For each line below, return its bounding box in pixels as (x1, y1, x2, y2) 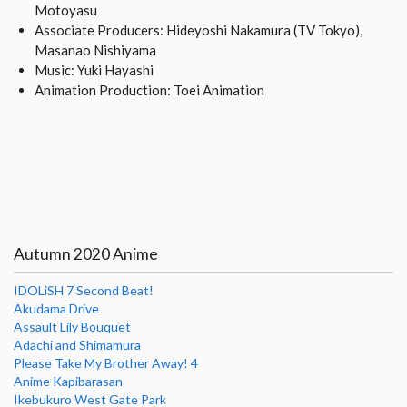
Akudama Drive (14, 300, 99, 316)
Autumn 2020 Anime (14, 243, 158, 263)
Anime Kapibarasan (14, 372, 123, 389)
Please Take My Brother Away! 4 (14, 354, 198, 371)
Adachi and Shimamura (14, 336, 141, 352)
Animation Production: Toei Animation (34, 81, 264, 98)
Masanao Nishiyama (34, 41, 156, 58)
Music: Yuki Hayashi (34, 61, 154, 78)
